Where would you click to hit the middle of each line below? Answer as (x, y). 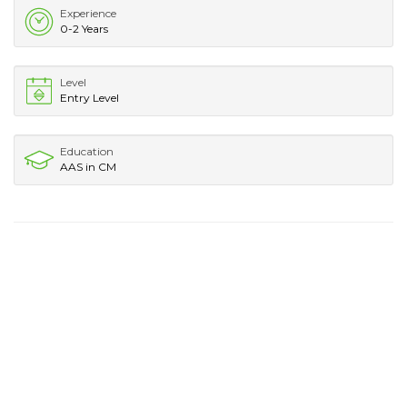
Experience (88, 13)
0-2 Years (84, 28)
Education (87, 151)
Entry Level (89, 97)
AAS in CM (88, 166)
